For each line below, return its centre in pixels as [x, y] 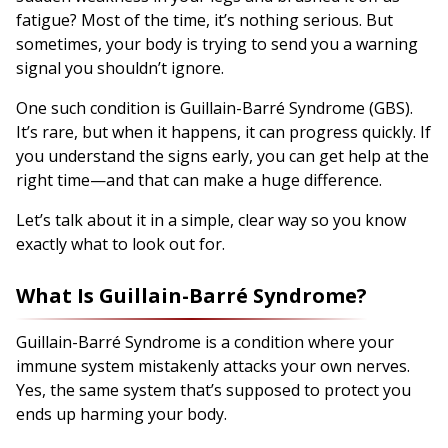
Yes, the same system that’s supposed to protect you [213, 389]
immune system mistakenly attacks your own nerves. [213, 365]
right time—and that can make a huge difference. [199, 179]
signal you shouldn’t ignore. [120, 67]
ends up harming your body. [121, 413]
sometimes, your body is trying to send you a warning [217, 43]
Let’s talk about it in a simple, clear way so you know [211, 219]
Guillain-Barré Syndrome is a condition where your [205, 341]
